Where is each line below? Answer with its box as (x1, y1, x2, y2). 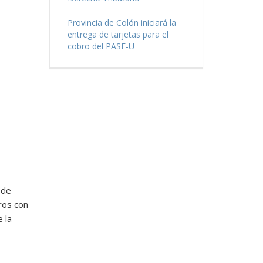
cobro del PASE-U (67, 41, 134, 52)
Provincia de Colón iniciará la (67, 17, 176, 29)
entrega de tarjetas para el (67, 29, 168, 41)
